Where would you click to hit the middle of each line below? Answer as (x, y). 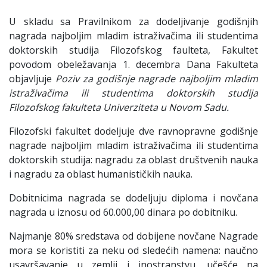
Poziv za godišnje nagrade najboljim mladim (157, 79)
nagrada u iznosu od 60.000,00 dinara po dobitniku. (123, 212)
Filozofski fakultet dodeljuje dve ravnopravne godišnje (133, 131)
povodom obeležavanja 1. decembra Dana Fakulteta (133, 64)
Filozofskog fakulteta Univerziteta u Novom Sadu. (119, 107)
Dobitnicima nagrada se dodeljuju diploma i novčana (133, 198)
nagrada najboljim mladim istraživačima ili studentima (133, 36)
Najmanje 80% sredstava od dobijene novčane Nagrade (133, 236)
